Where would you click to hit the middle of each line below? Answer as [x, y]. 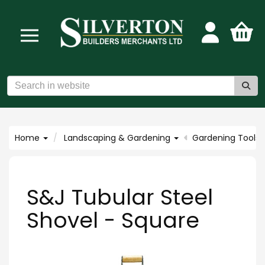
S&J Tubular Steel [120, 197]
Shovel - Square [113, 220]
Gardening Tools [226, 138]
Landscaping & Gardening [118, 138]
